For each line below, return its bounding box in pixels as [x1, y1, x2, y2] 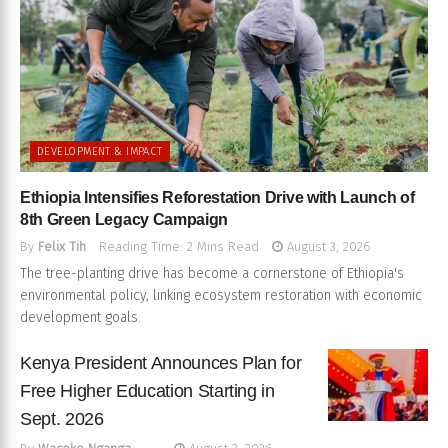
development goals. [20, 309, 141, 327]
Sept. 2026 [20, 409, 104, 430]
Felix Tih [38, 239, 86, 255]
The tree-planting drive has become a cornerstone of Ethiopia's [20, 265, 404, 283]
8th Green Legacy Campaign [20, 211, 228, 229]
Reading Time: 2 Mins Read [99, 239, 259, 255]
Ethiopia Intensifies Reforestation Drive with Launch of [20, 189, 415, 207]
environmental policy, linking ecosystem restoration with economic [20, 287, 422, 305]
